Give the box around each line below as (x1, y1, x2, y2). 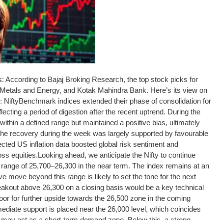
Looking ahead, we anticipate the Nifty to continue (38, 150, 195, 159)
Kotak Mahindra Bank (77, 85, 146, 94)
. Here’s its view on (146, 85, 207, 94)
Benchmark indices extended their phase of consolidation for (19, 96, 211, 105)
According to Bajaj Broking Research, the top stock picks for (5, 75, 198, 83)
